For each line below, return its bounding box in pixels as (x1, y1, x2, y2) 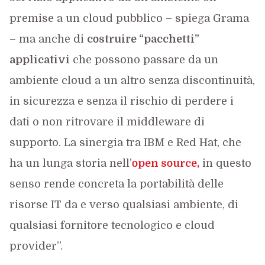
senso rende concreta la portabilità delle (9, 177, 224, 190)
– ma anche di (9, 33, 87, 45)
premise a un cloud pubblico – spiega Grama (9, 12, 249, 24)
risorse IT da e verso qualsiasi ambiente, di (9, 198, 238, 211)
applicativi (9, 53, 70, 66)
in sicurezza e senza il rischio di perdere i (9, 95, 234, 107)
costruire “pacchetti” (86, 33, 199, 45)
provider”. (9, 240, 63, 252)
